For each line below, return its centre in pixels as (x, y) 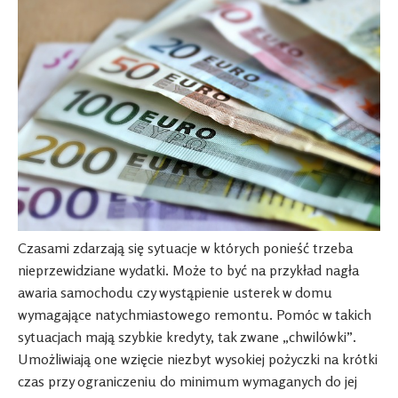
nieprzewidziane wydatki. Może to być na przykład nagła (188, 271)
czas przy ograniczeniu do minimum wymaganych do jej (187, 382)
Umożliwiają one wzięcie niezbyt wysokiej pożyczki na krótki (198, 359)
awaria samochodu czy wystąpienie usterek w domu (175, 293)
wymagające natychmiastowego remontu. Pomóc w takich (195, 315)
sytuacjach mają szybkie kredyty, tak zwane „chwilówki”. (187, 337)
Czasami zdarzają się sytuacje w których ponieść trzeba (185, 248)
